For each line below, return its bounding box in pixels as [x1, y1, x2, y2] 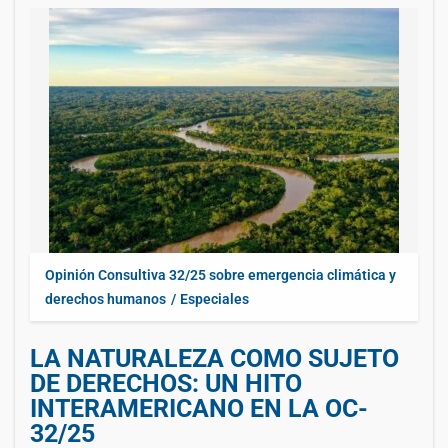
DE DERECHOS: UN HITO [30, 368, 302, 398]
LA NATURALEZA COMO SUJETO [30, 343, 399, 373]
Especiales [180, 290, 249, 307]
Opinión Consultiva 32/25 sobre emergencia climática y [45, 266, 396, 283]
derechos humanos [45, 290, 166, 307]
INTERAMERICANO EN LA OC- [30, 393, 368, 423]
